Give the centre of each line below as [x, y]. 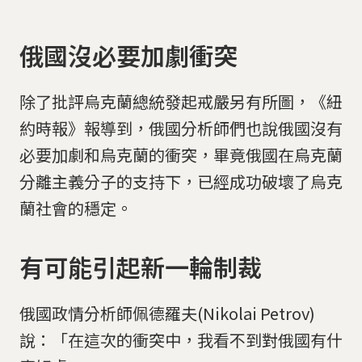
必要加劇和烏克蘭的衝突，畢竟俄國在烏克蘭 [181, 154]
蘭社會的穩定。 [76, 208]
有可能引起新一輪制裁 [141, 267]
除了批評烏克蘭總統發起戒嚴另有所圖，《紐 [181, 101]
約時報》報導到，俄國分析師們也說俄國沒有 [181, 128]
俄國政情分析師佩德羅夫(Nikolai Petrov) [167, 314]
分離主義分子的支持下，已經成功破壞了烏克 [181, 181]
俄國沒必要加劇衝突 [128, 55]
